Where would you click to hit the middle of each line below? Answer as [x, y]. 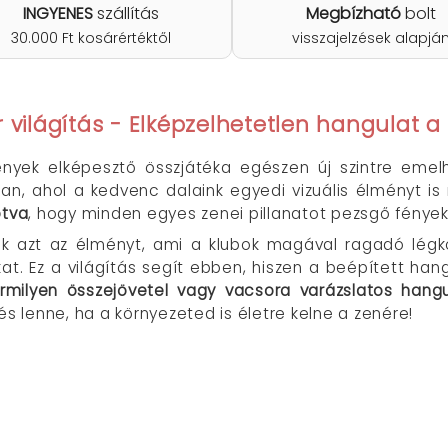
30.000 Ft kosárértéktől [90, 38]
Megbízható [354, 13]
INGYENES [57, 13]
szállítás [125, 13]
